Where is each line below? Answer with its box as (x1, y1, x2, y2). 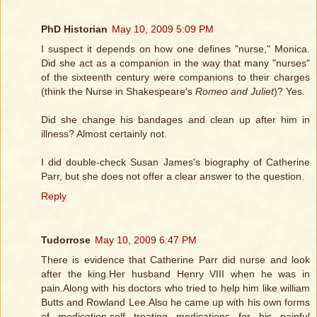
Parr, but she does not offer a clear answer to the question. (41, 171, 304, 183)
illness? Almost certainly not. (41, 128, 167, 140)
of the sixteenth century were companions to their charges (41, 71, 310, 83)
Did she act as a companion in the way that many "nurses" (41, 57, 310, 69)
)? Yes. (274, 86, 305, 98)
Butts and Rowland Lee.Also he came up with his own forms (41, 296, 310, 309)
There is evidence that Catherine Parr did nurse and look (41, 254, 310, 266)
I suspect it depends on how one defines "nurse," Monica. (41, 43, 310, 55)
